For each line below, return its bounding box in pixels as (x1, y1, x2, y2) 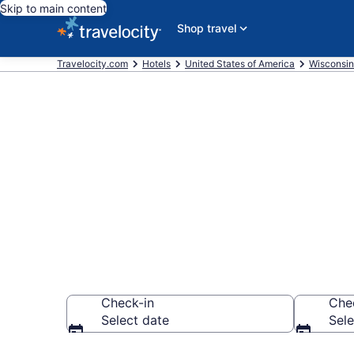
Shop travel (177, 21, 236, 35)
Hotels (142, 58, 171, 70)
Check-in (101, 295, 154, 311)
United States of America (185, 58, 295, 70)
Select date (101, 312, 169, 328)
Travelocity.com (57, 58, 128, 70)
